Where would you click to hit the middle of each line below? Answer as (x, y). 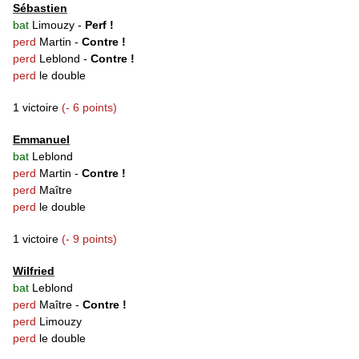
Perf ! (99, 25)
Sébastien (40, 8)
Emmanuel (41, 140)
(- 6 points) (89, 108)
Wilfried (34, 271)
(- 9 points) (89, 239)
